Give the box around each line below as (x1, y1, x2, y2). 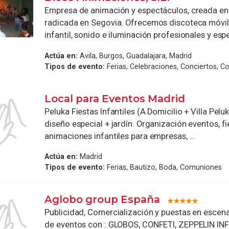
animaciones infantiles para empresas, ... (44, 131, 196, 141)
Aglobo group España (44, 193, 161, 206)
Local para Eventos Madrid (44, 92, 186, 105)
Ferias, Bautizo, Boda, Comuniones (105, 163, 222, 172)
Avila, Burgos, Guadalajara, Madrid (78, 51, 192, 60)
